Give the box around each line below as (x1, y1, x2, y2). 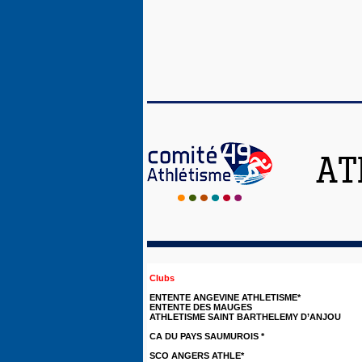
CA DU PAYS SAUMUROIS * (149, 331, 264, 341)
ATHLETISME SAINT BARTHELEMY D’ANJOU (149, 312, 341, 322)
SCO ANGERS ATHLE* (149, 351, 244, 360)
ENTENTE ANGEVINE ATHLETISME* (149, 293, 301, 302)
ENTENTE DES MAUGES (149, 302, 252, 312)
